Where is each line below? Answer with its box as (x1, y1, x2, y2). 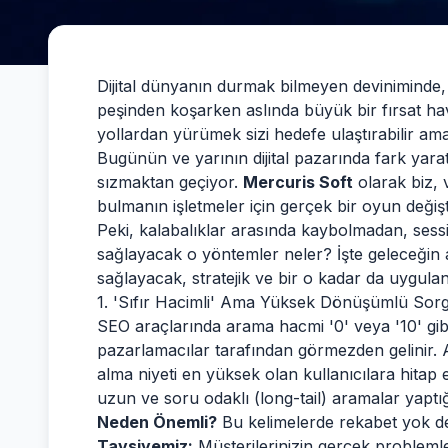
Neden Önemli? (97, 412, 217, 432)
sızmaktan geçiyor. (97, 172, 243, 192)
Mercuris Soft (243, 172, 353, 192)
